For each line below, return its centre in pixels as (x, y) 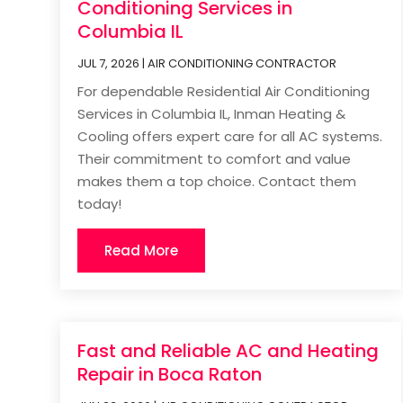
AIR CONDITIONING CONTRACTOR (242, 63)
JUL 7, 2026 (109, 63)
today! (100, 203)
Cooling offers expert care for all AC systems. (230, 136)
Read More (142, 250)
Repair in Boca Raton (170, 375)
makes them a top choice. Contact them (217, 181)
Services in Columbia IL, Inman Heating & (212, 113)
